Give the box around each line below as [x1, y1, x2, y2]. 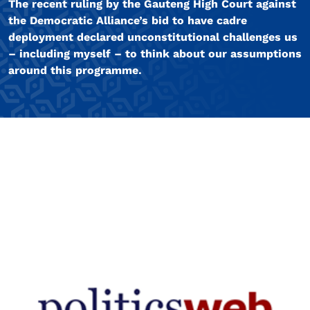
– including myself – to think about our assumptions [8, 47, 302, 61]
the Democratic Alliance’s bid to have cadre [8, 14, 247, 28]
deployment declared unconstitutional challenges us [8, 30, 298, 44]
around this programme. [8, 64, 142, 77]
